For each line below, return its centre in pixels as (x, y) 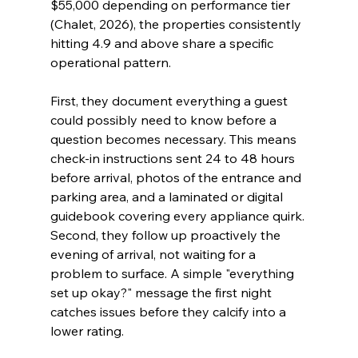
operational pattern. (110, 63)
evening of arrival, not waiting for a (154, 255)
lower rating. (87, 331)
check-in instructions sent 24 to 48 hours (174, 159)
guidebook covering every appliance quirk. (179, 216)
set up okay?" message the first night (162, 293)
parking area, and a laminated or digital (168, 197)
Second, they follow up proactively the (167, 235)
